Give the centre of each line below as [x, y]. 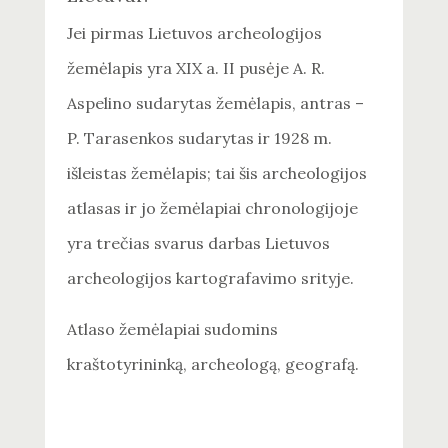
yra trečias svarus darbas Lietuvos [199, 243]
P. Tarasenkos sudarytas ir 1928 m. [200, 138]
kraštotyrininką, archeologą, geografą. [213, 364]
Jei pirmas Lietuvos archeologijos [195, 33]
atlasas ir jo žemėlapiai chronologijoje [213, 208]
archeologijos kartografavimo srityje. [211, 278]
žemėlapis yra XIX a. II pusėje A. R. [196, 68]
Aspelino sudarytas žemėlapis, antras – [216, 103]
